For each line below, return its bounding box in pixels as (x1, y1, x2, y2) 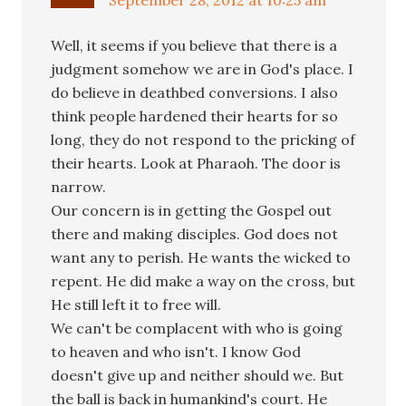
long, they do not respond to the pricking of (51, 130, 356, 149)
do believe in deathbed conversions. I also (51, 82, 339, 101)
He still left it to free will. (51, 295, 222, 314)
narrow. (51, 177, 107, 196)
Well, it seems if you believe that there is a (51, 35, 338, 54)
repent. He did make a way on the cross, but (51, 271, 356, 290)
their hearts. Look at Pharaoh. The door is (51, 153, 342, 172)
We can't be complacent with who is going (51, 318, 343, 337)
